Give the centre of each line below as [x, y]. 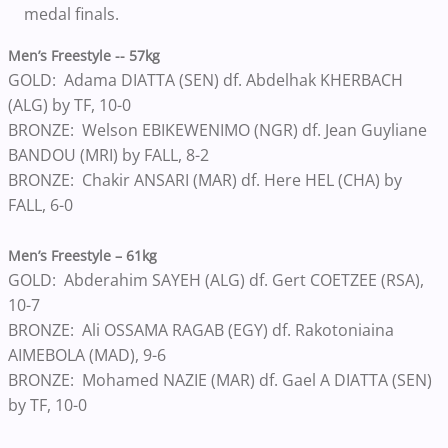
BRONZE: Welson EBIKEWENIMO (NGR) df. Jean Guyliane [217, 129]
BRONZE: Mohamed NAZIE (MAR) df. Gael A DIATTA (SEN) [220, 379]
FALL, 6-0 [42, 204]
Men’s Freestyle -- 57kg [84, 55]
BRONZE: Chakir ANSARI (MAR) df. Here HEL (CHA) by [205, 179]
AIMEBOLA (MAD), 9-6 [89, 354]
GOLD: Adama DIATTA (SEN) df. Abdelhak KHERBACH [205, 79]
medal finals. [71, 13]
